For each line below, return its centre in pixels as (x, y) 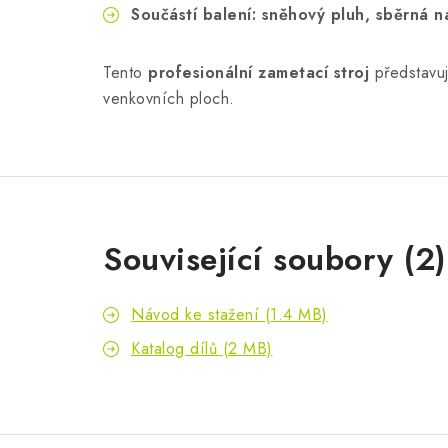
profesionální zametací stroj (258, 73)
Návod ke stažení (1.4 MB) (229, 315)
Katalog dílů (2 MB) (202, 349)
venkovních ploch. (169, 99)
